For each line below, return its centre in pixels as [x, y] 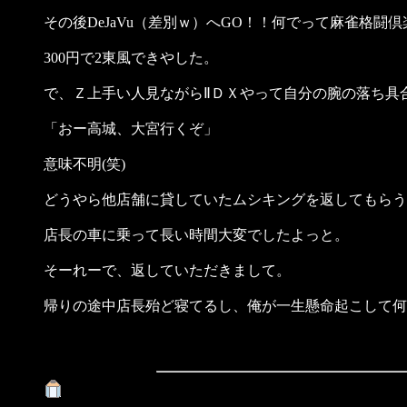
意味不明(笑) [84, 164]
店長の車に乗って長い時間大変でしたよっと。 [196, 235]
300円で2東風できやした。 [131, 58]
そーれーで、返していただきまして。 [167, 270]
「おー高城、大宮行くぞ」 [131, 129]
